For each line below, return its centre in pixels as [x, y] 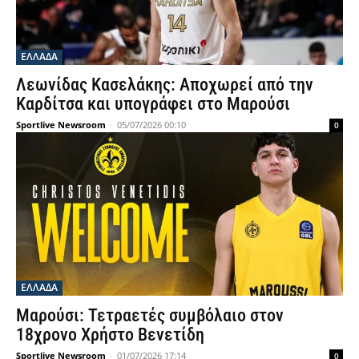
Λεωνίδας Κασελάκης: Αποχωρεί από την [165, 85]
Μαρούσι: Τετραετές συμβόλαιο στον [150, 315]
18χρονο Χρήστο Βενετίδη [110, 335]
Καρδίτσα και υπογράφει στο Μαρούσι [153, 104]
